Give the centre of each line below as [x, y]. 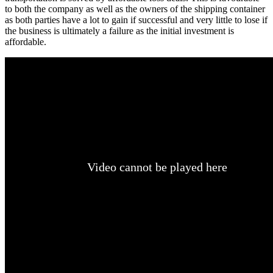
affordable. [26, 42]
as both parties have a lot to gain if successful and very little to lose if [136, 20]
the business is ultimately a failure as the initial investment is [119, 31]
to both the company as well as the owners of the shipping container [135, 9]
